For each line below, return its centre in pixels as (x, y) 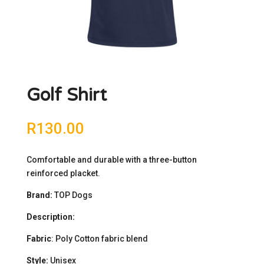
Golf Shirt (66, 95)
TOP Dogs (73, 195)
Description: (50, 217)
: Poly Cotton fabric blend (99, 239)
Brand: (40, 195)
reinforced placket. (63, 174)
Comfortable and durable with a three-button (111, 160)
